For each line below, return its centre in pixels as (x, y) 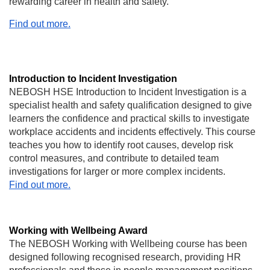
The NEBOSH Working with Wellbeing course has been (128, 243)
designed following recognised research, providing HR (125, 257)
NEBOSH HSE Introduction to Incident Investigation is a (128, 92)
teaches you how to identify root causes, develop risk (121, 145)
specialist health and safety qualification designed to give (130, 105)
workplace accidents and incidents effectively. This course (132, 131)
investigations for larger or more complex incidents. (117, 171)
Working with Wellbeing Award (78, 230)
